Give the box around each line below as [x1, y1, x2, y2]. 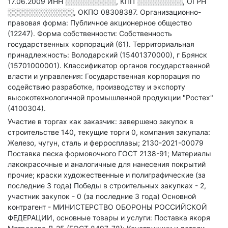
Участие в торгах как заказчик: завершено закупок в [8, 117, 193, 126]
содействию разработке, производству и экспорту [8, 82, 185, 91]
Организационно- [140, 8, 201, 16]
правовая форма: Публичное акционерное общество [8, 18, 192, 27]
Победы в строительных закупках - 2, [74, 181, 206, 190]
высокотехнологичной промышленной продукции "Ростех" [8, 93, 213, 102]
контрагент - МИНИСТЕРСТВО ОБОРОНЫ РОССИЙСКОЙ [8, 203, 207, 211]
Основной [162, 192, 196, 201]
